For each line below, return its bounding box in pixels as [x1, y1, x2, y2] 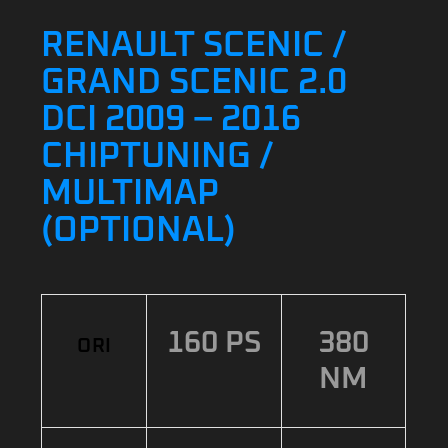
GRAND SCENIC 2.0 [41, 65, 348, 100]
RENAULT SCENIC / [41, 28, 348, 63]
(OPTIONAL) [41, 213, 237, 248]
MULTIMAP [41, 176, 220, 211]
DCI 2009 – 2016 [41, 102, 302, 137]
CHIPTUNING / [41, 139, 275, 174]
